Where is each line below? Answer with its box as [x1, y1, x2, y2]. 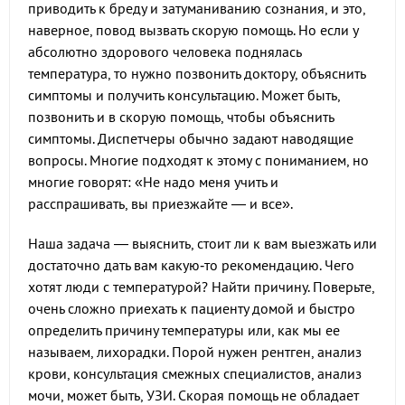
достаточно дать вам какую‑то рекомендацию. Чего [28, 256, 354, 274]
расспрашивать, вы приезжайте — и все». [28, 194, 293, 212]
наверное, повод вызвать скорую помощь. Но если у [28, 21, 358, 39]
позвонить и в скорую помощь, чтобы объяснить [28, 108, 334, 126]
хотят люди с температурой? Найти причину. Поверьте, [28, 278, 374, 296]
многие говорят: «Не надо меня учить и [28, 173, 278, 191]
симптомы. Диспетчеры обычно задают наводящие [28, 129, 353, 147]
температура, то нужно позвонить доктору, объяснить [28, 64, 365, 82]
